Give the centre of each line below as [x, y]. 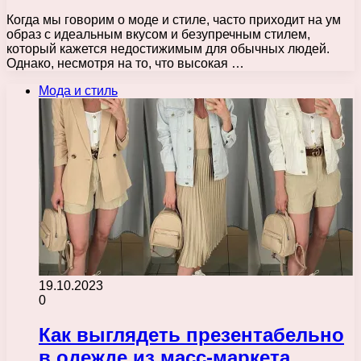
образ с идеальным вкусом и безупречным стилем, [158, 34]
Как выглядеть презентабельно [191, 334]
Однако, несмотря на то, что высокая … [125, 63]
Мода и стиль [78, 90]
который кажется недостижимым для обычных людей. [168, 48]
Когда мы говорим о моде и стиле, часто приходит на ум [174, 19]
